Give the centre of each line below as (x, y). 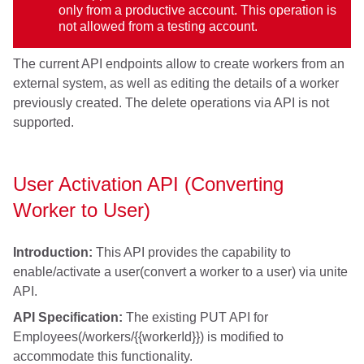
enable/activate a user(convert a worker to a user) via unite (180, 272)
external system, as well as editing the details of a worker (176, 84)
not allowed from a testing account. (158, 27)
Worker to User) (82, 210)
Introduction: (53, 253)
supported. (43, 123)
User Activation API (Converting (148, 184)
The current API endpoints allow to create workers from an (179, 64)
